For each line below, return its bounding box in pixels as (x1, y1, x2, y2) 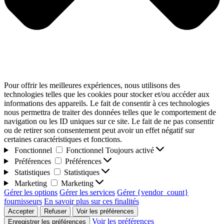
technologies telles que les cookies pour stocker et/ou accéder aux (4, 89, 209, 98)
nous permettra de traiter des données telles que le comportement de (4, 107, 216, 116)
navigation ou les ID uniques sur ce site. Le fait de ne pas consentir (4, 116, 214, 125)
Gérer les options (4, 187, 57, 196)
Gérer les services (59, 187, 115, 196)
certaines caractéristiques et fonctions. (4, 134, 122, 143)
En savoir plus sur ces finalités (44, 196, 139, 205)
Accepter (8, 207, 34, 215)
